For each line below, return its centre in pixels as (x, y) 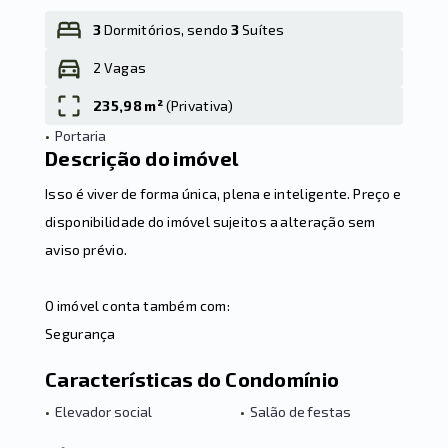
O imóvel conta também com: (137, 305)
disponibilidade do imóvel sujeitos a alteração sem (210, 221)
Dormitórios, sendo (166, 29)
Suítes (262, 29)
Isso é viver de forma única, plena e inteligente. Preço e (223, 193)
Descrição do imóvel (142, 158)
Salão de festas (300, 411)
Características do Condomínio (192, 379)
